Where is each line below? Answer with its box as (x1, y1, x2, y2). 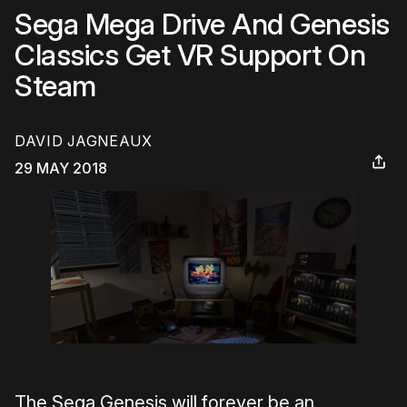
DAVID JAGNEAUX (15, 132, 153, 151)
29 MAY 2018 (15, 159, 107, 178)
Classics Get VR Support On (15, 37, 365, 73)
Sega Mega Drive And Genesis (15, 6, 390, 42)
